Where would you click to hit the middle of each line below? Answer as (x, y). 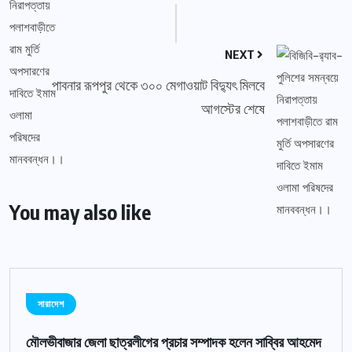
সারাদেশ (51, 304)
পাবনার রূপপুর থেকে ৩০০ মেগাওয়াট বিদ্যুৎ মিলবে (158, 85)
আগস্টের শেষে (233, 108)
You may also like (80, 213)
